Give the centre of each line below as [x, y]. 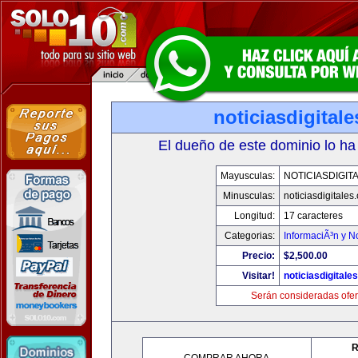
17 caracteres [313, 216]
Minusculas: [249, 196]
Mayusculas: [247, 176]
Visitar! [258, 276]
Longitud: [254, 216]
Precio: [258, 256]
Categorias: [249, 236]
